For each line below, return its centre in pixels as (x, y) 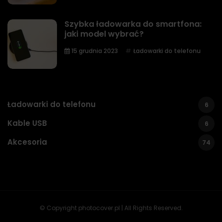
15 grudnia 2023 (94, 51)
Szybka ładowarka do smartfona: (133, 24)
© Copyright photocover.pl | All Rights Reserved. (111, 208)
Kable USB (27, 123)
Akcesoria (27, 142)
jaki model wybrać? (104, 34)
